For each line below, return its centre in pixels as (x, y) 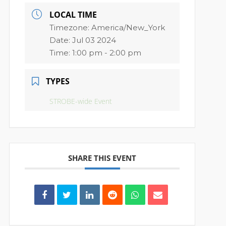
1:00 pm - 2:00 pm (107, 53)
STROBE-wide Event (81, 101)
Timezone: (71, 27)
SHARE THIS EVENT (102, 158)
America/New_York (128, 27)
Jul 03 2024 (94, 40)
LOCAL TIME (73, 15)
